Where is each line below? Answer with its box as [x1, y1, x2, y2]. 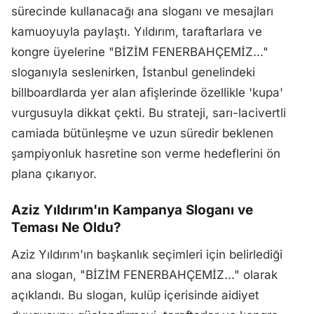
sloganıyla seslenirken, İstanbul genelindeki [11, 65, 255, 79]
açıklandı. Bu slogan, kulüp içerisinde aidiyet [11, 288, 259, 302]
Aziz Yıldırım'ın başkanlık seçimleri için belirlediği [11, 247, 282, 261]
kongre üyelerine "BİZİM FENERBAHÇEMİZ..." [11, 45, 268, 59]
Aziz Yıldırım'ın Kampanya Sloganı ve [11, 202, 253, 218]
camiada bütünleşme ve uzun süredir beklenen [11, 126, 273, 140]
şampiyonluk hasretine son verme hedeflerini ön [11, 146, 280, 161]
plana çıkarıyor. [11, 167, 97, 181]
